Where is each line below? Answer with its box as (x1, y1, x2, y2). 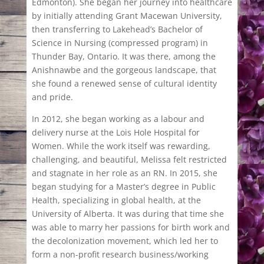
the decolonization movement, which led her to (31, 235, 218, 246)
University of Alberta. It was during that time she (31, 207, 224, 219)
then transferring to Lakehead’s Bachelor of (31, 23, 203, 35)
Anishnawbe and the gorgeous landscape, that (31, 64, 216, 75)
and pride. (31, 91, 73, 103)
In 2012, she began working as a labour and (31, 113, 204, 124)
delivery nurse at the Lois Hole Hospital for (31, 126, 200, 138)
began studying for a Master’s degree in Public (31, 180, 216, 192)
